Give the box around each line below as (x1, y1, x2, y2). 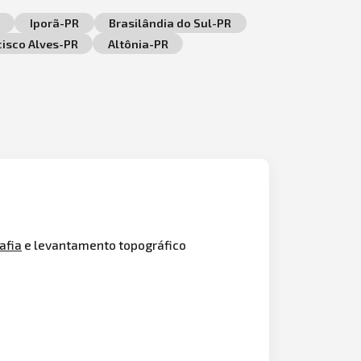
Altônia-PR (107, 36, 168, 51)
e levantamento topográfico (22, 237, 187, 253)
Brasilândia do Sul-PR (109, 16, 232, 30)
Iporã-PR (29, 16, 79, 30)
